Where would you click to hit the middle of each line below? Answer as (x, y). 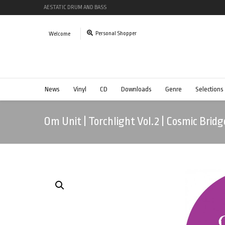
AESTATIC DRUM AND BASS (75, 7)
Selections (209, 89)
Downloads (136, 89)
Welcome (60, 34)
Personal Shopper (116, 33)
